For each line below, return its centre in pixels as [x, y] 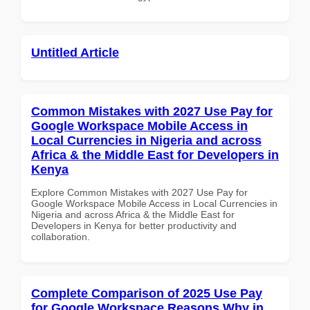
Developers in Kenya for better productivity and [134, 225]
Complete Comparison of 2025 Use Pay [147, 293]
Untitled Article [75, 52]
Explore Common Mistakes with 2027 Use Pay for [139, 192]
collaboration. [61, 236]
